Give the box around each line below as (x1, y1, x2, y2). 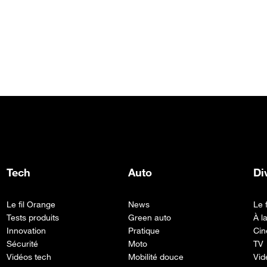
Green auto (128, 212, 172, 222)
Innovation (6, 225, 46, 235)
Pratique (128, 225, 160, 235)
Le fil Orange (6, 198, 55, 209)
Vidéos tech (6, 251, 51, 262)
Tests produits (6, 212, 59, 222)
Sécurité (6, 238, 38, 249)
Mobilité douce (128, 251, 184, 262)
